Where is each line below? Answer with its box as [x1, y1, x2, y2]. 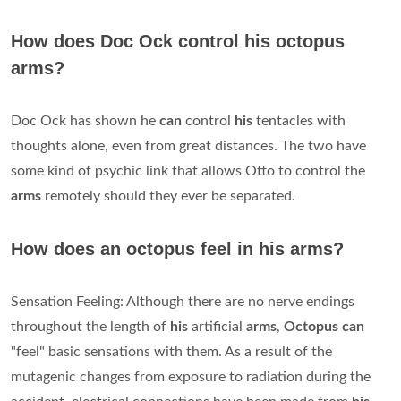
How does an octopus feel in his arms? [11, 239, 344, 259]
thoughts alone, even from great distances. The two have [11, 139, 366, 153]
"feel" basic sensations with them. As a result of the [11, 345, 332, 359]
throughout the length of [11, 320, 170, 334]
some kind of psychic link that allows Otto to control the [11, 164, 365, 178]
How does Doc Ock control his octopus [11, 31, 345, 51]
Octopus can [284, 320, 364, 334]
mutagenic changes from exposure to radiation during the [11, 370, 371, 384]
